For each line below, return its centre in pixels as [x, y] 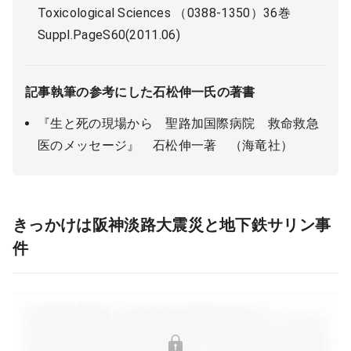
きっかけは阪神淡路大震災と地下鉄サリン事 [172, 225]
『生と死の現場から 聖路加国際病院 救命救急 [179, 123]
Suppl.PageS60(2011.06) [109, 35]
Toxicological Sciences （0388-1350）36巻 [164, 13]
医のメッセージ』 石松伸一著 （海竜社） [166, 145]
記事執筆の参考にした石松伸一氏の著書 [140, 92]
